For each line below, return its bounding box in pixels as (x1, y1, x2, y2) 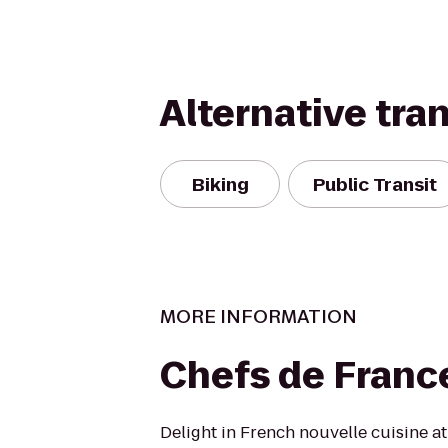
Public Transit (313, 171, 437, 197)
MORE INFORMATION (160, 304, 357, 329)
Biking (191, 171, 249, 197)
